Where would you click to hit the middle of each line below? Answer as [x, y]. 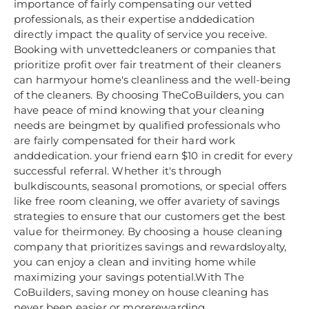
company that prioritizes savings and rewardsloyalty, [150, 247]
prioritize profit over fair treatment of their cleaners [147, 65]
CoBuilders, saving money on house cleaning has [141, 292]
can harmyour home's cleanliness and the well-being [152, 80]
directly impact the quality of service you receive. [141, 34]
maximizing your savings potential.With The [129, 277]
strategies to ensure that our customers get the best [150, 217]
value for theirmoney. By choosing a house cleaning [148, 232]
